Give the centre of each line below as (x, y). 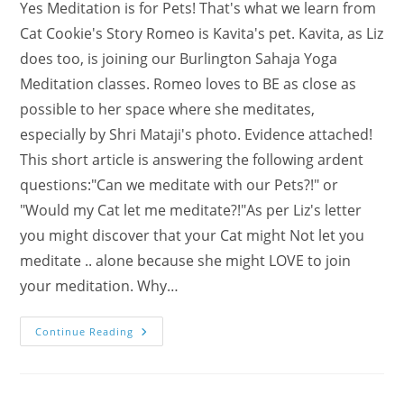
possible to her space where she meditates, (168, 109)
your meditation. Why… (100, 285)
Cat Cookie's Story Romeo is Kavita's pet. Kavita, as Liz (202, 33)
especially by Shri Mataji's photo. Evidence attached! (197, 134)
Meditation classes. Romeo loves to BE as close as (188, 83)
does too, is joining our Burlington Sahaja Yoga (179, 58)
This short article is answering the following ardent (192, 159)
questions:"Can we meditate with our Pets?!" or (179, 184)
